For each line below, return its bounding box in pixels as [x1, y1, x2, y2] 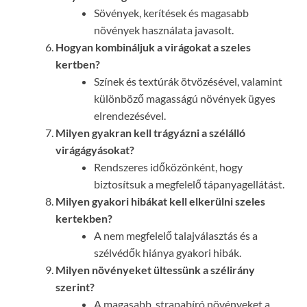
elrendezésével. [94, 109, 166, 123]
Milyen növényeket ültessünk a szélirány [56, 263, 255, 277]
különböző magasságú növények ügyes [94, 92, 275, 106]
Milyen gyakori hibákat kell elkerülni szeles [56, 195, 265, 208]
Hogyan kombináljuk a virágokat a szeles [56, 40, 251, 54]
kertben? [56, 58, 100, 71]
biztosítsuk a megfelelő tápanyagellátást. [94, 177, 284, 191]
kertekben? [56, 212, 112, 225]
